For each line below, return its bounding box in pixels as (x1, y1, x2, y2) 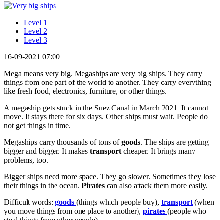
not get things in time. (4, 121, 71, 130)
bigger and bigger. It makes (4, 146, 90, 155)
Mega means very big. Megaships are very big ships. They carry (4, 69, 202, 78)
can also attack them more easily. (105, 181, 208, 190)
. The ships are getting (140, 137, 209, 146)
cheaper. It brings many (123, 146, 195, 155)
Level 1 (24, 18, 47, 27)
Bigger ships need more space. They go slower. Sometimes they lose (4, 172, 216, 181)
